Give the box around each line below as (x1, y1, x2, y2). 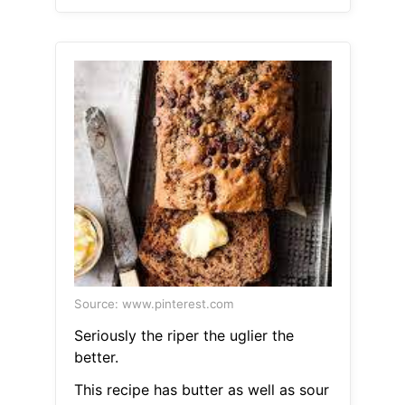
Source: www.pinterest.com (73, 297, 234, 312)
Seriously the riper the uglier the (73, 326, 294, 345)
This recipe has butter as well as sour (73, 381, 329, 400)
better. (73, 348, 118, 367)
